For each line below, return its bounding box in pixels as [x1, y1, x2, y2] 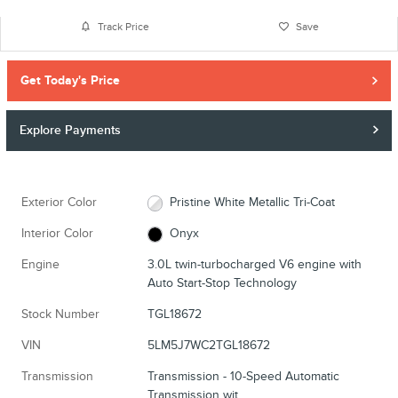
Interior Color [21, 226, 93, 242]
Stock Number [21, 306, 99, 322]
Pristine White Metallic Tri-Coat [170, 195, 336, 211]
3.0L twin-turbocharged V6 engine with [147, 257, 362, 273]
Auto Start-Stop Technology [147, 275, 297, 291]
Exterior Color [21, 195, 97, 211]
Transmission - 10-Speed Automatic [147, 369, 339, 385]
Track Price [97, 20, 149, 34]
